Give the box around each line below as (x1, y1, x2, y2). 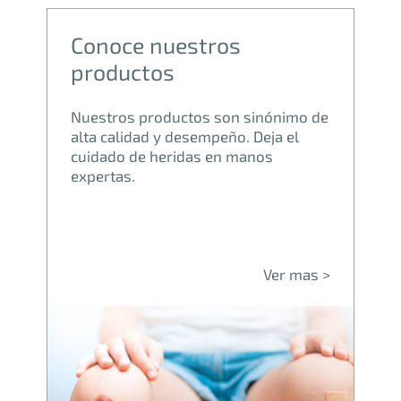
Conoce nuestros (71, 31, 241, 59)
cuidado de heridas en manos (71, 147, 273, 166)
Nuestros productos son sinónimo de (71, 107, 328, 126)
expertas (71, 166, 132, 185)
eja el (263, 127, 299, 146)
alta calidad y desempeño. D (71, 127, 263, 146)
